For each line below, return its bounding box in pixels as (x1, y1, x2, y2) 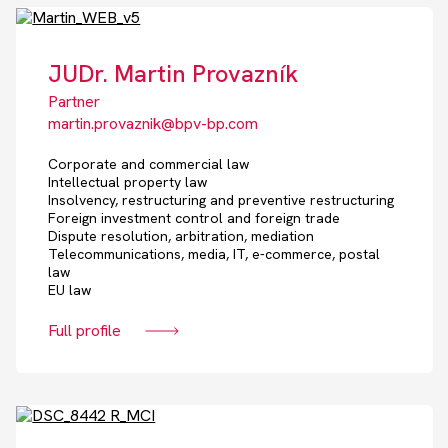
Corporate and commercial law (48, 155, 250, 174)
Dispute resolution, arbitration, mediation (48, 227, 315, 246)
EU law (48, 281, 92, 300)
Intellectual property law (48, 173, 208, 192)
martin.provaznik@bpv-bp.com (48, 113, 259, 135)
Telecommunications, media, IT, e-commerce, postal (48, 245, 381, 264)
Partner (48, 91, 101, 113)
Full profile (48, 320, 122, 342)
